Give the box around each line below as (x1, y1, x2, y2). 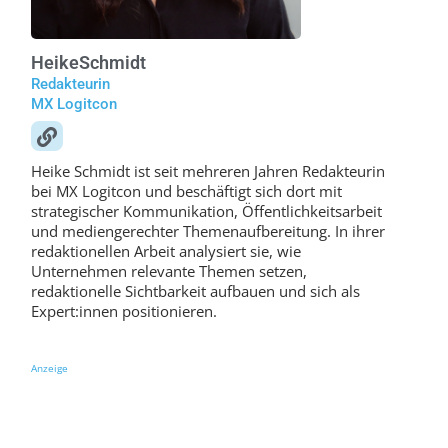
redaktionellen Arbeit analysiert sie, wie (30, 241, 301, 262)
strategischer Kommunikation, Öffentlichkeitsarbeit (30, 201, 382, 222)
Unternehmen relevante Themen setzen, (30, 261, 307, 282)
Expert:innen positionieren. (30, 301, 217, 322)
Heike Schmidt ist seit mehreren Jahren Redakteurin (30, 161, 385, 182)
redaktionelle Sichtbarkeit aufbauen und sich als (30, 281, 360, 302)
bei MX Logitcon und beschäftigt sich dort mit (30, 181, 342, 202)
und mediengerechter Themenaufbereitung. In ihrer (30, 221, 385, 242)
